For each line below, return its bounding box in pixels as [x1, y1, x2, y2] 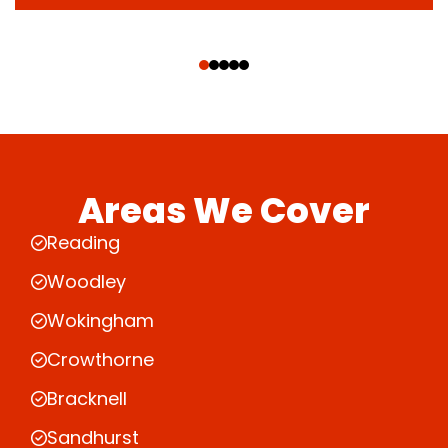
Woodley [47, 269, 126, 295]
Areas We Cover [78, 186, 370, 236]
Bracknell [47, 386, 127, 412]
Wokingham [47, 308, 154, 334]
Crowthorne [47, 347, 154, 373]
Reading [47, 230, 120, 256]
